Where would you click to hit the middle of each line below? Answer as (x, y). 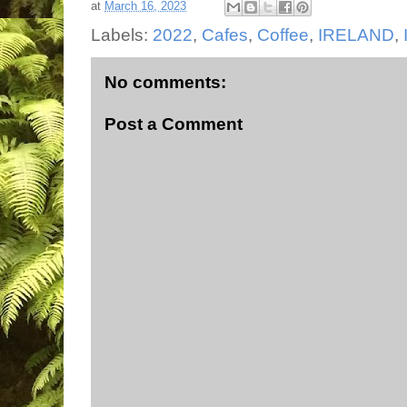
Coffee (283, 35)
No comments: (165, 82)
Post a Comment (174, 124)
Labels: (122, 35)
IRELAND (356, 35)
